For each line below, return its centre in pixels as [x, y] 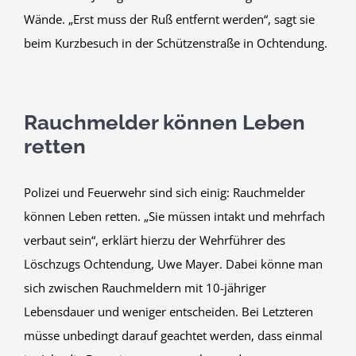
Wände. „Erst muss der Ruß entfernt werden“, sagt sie [169, 19]
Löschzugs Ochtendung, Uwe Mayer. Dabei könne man [173, 263]
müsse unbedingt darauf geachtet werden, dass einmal [173, 335]
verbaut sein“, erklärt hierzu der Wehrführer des [155, 240]
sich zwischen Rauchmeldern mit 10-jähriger [145, 287]
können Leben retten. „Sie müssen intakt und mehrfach [174, 216]
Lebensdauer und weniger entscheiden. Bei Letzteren [168, 311]
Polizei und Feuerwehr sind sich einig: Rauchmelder [164, 192]
